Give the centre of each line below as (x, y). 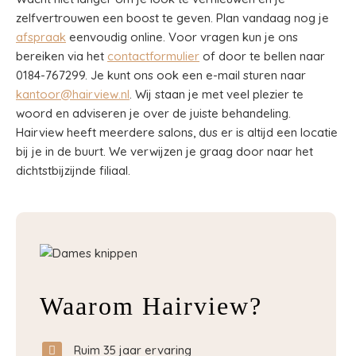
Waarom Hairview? (151, 306)
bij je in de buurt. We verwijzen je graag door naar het (164, 151)
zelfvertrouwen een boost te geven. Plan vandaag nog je (172, 18)
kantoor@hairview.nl (73, 94)
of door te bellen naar (262, 56)
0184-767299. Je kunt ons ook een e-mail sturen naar (161, 75)
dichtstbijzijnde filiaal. (73, 170)
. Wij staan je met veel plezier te (217, 94)
